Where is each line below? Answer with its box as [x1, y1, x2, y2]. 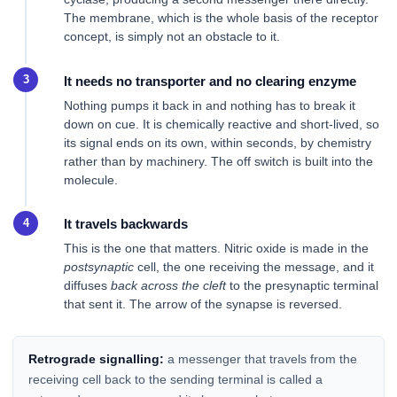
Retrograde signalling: [27, 351, 164, 366]
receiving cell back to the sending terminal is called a [27, 371, 323, 386]
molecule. [64, 172, 118, 187]
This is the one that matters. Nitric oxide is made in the [64, 241, 369, 256]
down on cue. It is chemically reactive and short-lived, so [64, 116, 379, 131]
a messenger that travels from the [163, 351, 357, 366]
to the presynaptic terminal [226, 278, 378, 293]
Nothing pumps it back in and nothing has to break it [64, 97, 355, 113]
